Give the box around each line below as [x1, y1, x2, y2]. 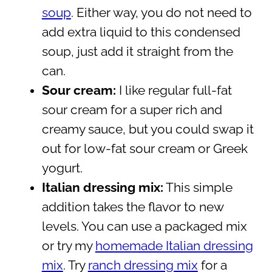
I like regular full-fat [118, 83, 232, 98]
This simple [163, 180, 233, 195]
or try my [41, 238, 95, 253]
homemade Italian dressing [95, 238, 253, 253]
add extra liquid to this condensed [41, 24, 240, 39]
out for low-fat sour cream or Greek [41, 141, 248, 156]
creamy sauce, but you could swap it [41, 121, 254, 137]
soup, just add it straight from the [41, 44, 233, 59]
